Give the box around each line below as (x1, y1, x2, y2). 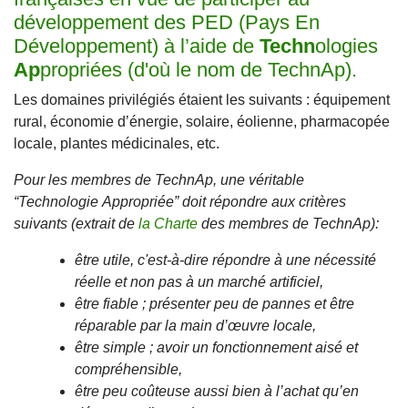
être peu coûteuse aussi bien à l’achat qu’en (75, 383, 359, 400)
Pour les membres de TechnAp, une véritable (14, 172, 304, 189)
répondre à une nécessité (212, 252, 376, 269)
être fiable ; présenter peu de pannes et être (75, 296, 354, 312)
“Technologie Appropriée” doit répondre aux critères (14, 194, 346, 210)
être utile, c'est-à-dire (75, 252, 212, 269)
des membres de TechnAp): (201, 216, 379, 232)
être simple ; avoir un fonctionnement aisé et (75, 340, 358, 356)
